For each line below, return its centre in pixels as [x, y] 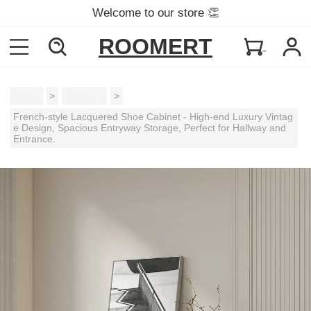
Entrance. [35, 139]
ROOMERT [155, 46]
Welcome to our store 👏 [155, 13]
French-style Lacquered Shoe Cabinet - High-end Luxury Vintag [153, 117]
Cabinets [84, 96]
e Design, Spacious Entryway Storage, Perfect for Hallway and [150, 128]
